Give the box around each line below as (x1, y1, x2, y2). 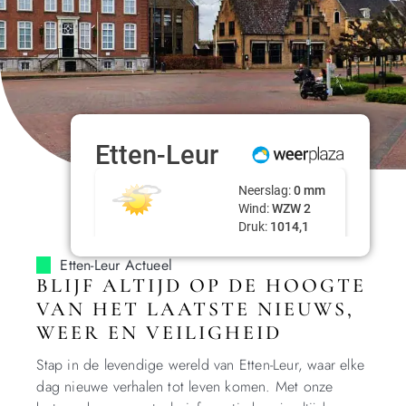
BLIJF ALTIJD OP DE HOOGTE (36, 273, 367, 297)
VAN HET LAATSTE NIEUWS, (36, 296, 355, 321)
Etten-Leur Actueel (60, 254, 172, 275)
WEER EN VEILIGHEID (36, 320, 283, 344)
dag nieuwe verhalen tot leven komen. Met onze (36, 375, 333, 397)
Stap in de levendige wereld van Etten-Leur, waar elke (36, 353, 364, 375)
